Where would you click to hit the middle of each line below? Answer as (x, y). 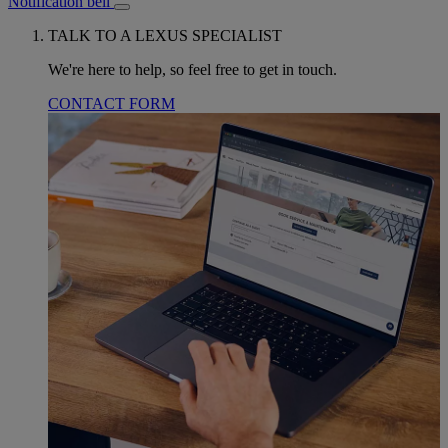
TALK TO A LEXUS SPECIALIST (165, 35)
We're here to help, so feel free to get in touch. (192, 69)
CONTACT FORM (111, 103)
